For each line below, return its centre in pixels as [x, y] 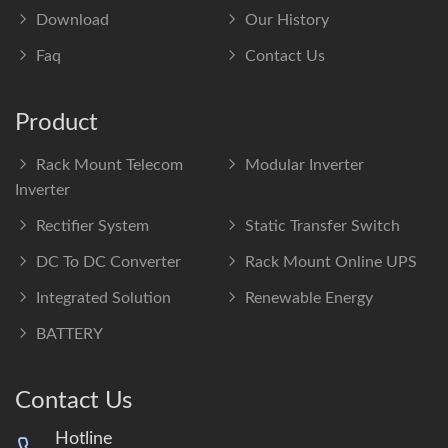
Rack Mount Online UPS [331, 261]
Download [72, 19]
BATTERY [69, 333]
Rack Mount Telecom [109, 164]
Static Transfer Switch [322, 225]
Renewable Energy [309, 297]
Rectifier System [92, 225]
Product [56, 122]
